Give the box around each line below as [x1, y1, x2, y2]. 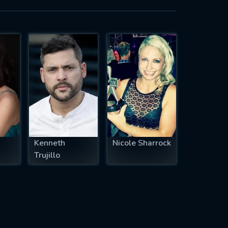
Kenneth [34, 137, 66, 149]
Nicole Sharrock [112, 137, 171, 149]
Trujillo [34, 150, 61, 161]
